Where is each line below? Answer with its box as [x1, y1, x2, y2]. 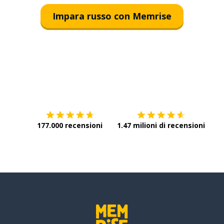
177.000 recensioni [37, 120, 102, 130]
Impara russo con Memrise [52, 9, 171, 22]
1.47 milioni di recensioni [117, 120, 205, 130]
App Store [147, 78, 184, 89]
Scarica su [108, 78, 145, 89]
